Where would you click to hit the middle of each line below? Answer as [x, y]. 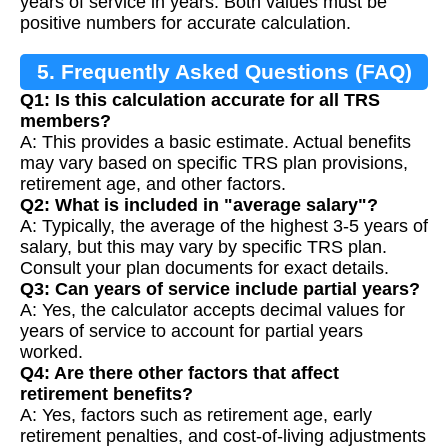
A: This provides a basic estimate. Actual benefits [215, 142]
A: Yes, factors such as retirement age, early [196, 415]
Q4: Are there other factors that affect [179, 373]
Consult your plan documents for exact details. [204, 268]
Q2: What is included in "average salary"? [199, 205]
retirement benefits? [106, 394]
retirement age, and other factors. [153, 184]
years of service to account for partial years [191, 331]
